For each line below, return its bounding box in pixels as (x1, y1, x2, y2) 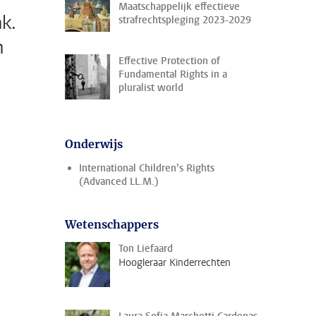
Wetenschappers (65, 217, 159, 231)
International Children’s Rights (79, 162, 214, 175)
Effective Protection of (119, 54, 220, 68)
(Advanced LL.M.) (79, 175, 159, 188)
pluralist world (119, 81, 183, 95)
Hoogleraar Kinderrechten (119, 256, 231, 269)
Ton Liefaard (119, 242, 173, 255)
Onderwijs (65, 137, 123, 151)
